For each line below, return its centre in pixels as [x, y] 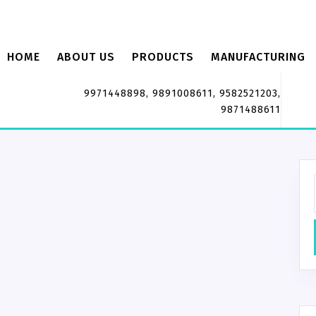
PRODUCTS [163, 57]
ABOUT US [86, 57]
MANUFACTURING [258, 57]
